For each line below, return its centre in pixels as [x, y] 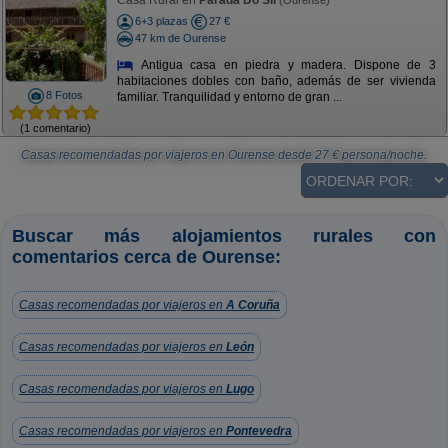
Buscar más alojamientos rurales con [224, 236]
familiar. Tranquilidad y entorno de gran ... [229, 97]
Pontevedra [259, 431]
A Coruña [253, 305]
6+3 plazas [161, 21]
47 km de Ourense [180, 37]
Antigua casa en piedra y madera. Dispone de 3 [285, 64]
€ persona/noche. [378, 155]
